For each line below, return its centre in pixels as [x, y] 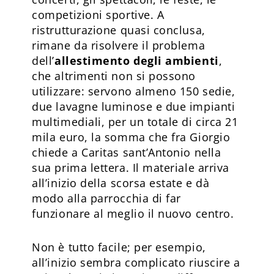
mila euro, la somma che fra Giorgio [131, 137]
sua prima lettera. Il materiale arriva [131, 167]
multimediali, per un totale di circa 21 [135, 121]
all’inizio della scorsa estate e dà [121, 183]
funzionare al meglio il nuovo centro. [133, 213]
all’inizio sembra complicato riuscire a [136, 262]
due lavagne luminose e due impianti [134, 106]
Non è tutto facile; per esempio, [119, 247]
